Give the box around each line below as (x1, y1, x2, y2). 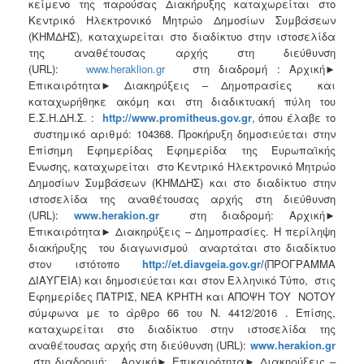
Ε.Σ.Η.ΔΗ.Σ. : (28, 109, 102, 125)
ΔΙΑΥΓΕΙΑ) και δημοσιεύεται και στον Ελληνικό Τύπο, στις (28, 271, 336, 288)
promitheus (158, 109, 217, 125)
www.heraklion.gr (86, 60, 165, 76)
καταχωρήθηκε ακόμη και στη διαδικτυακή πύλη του (28, 93, 336, 109)
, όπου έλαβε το (251, 109, 336, 125)
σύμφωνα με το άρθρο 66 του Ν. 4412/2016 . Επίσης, (28, 304, 336, 320)
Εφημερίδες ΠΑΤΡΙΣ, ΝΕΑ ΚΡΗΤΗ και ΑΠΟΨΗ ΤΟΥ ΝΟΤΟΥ (28, 288, 336, 304)
